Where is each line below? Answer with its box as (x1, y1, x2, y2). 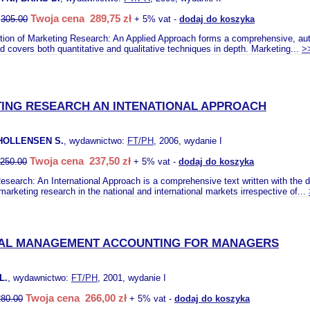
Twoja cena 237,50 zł (30, 155, 131, 167)
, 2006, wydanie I (154, 136, 222, 146)
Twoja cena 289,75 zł (30, 12, 131, 24)
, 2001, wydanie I (98, 273, 166, 283)
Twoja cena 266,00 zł (26, 292, 127, 304)
